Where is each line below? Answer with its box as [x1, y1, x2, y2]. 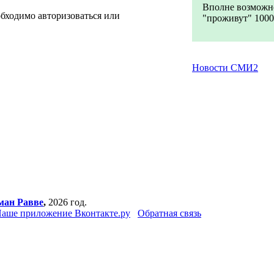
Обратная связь [138, 208, 201, 218]
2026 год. [46, 197, 87, 207]
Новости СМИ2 [192, 62, 258, 73]
